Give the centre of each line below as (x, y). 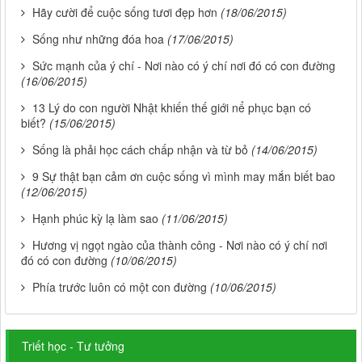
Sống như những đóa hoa (98, 39)
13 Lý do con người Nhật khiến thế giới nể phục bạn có (172, 108)
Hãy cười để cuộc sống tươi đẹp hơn (125, 13)
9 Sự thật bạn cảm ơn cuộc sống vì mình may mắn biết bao (184, 177)
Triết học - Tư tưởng (73, 346)
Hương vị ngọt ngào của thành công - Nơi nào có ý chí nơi (180, 245)
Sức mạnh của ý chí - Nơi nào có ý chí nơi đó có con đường (184, 66)
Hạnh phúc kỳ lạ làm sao (95, 219)
